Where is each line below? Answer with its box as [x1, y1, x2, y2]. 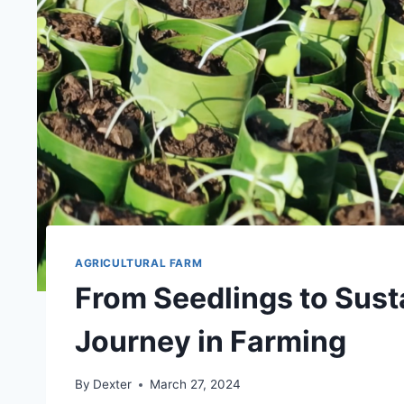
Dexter [93, 377, 133, 392]
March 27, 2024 [150, 377, 242, 392]
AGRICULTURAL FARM [75, 255, 203, 270]
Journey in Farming [75, 323, 346, 359]
